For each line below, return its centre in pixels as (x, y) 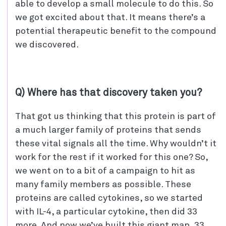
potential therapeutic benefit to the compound (116, 31)
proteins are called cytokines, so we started (109, 198)
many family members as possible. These (103, 184)
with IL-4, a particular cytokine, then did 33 (106, 212)
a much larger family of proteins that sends (108, 130)
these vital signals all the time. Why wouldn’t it (116, 144)
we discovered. (47, 45)
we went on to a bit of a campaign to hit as (105, 171)
